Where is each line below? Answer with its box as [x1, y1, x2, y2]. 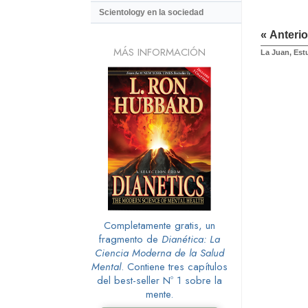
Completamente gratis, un [104, 217, 215, 233]
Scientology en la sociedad [99, 8, 203, 18]
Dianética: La [162, 231, 220, 247]
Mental [91, 258, 121, 274]
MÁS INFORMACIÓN [113, 44, 206, 60]
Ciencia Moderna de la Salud [95, 245, 224, 261]
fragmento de [99, 231, 162, 247]
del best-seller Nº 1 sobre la [97, 272, 222, 288]
